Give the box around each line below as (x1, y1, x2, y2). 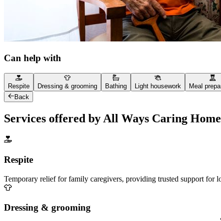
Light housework (135, 82, 181, 90)
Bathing (105, 82, 127, 90)
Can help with (4, 53, 61, 64)
